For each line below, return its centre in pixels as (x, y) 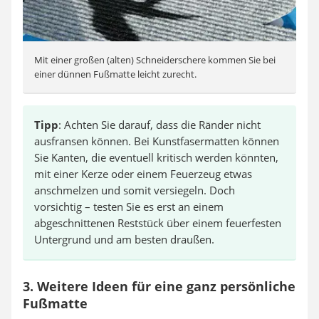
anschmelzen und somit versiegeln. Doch (135, 190)
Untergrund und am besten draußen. (124, 240)
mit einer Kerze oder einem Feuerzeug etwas (143, 174)
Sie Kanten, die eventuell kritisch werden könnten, (156, 158)
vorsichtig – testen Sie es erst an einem (129, 207)
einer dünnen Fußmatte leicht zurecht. (115, 74)
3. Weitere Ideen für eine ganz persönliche (159, 287)
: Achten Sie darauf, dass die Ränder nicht (159, 125)
